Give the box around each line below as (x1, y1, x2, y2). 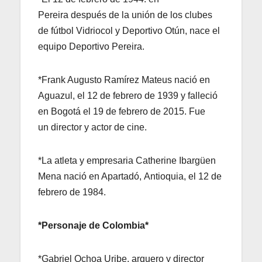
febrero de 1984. (38, 187, 106, 197)
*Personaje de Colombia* (38, 220, 149, 230)
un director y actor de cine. (38, 122, 147, 132)
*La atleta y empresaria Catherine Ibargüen (38, 155, 216, 166)
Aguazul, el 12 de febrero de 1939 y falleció (38, 90, 218, 101)
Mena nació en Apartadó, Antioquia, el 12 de (38, 171, 222, 181)
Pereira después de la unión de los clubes (38, 9, 212, 20)
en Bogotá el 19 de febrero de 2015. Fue (38, 106, 205, 116)
